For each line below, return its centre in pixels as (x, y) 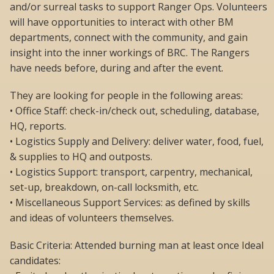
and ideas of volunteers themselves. (92, 218)
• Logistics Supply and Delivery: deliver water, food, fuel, (137, 142)
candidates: (35, 261)
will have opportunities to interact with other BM (122, 22)
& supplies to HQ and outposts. (81, 157)
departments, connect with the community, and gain (129, 38)
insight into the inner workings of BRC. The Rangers (130, 53)
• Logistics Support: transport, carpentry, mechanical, (131, 172)
